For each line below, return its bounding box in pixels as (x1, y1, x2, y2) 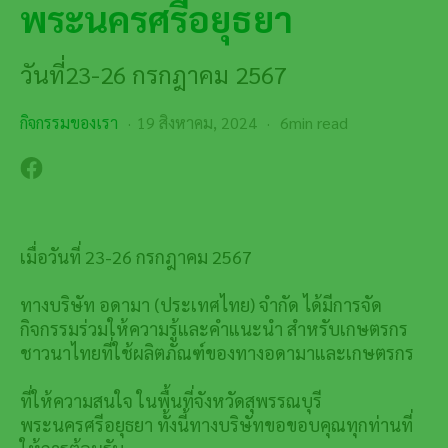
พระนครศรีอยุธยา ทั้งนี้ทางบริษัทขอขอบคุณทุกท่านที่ (20, 412, 413, 436)
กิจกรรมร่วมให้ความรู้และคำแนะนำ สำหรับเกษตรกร (20, 316, 408, 340)
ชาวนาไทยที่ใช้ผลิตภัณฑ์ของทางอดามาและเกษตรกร (20, 340, 414, 364)
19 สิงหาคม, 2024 (137, 111, 257, 133)
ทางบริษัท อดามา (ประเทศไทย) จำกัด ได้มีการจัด (20, 292, 382, 316)
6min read (276, 111, 348, 133)
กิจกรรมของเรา (20, 111, 118, 133)
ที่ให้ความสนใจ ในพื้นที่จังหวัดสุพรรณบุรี (20, 388, 322, 412)
